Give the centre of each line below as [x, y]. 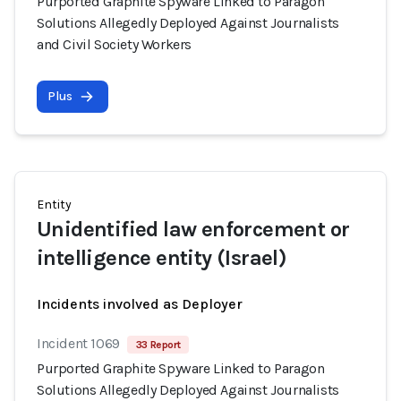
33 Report [158, 345]
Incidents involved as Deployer [140, 304]
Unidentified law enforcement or [193, 229]
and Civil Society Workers [115, 44]
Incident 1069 [78, 343]
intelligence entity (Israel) [162, 258]
